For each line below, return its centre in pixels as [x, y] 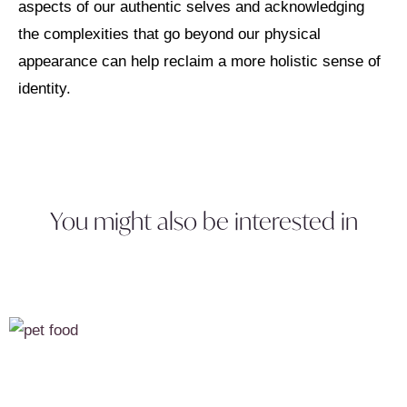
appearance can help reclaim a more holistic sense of [199, 62]
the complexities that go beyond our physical [169, 35]
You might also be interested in [203, 220]
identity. [45, 89]
